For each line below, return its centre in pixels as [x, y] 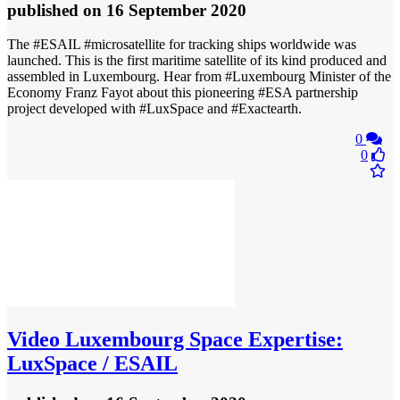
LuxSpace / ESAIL [92, 364]
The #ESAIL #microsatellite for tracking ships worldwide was [182, 45]
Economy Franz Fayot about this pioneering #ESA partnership [183, 93]
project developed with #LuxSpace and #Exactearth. [154, 109]
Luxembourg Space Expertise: [201, 340]
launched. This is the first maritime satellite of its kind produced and [197, 61]
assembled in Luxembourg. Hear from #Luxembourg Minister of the [199, 77]
